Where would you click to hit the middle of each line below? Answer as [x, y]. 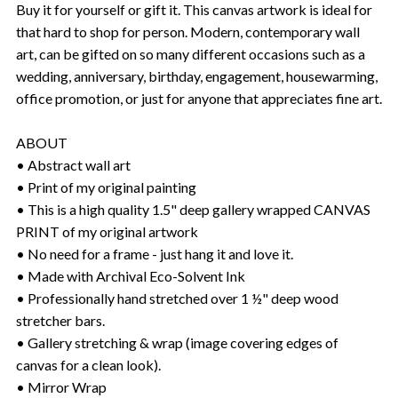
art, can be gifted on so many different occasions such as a [191, 53]
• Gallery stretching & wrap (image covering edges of [177, 342]
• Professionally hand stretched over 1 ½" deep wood [177, 298]
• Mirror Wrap [61, 386]
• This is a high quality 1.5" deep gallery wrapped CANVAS [193, 209]
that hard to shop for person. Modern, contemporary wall [188, 31]
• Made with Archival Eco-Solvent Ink [131, 275]
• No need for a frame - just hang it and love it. [155, 253]
